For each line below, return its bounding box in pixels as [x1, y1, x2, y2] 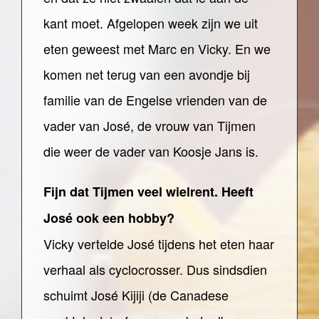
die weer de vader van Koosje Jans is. [43, 142, 258, 160]
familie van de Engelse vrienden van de [43, 90, 267, 109]
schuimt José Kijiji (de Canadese [43, 286, 229, 304]
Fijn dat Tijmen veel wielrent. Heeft [43, 182, 253, 201]
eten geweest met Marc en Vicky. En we [43, 39, 271, 58]
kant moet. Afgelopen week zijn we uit [43, 14, 258, 32]
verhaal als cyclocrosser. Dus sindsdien [43, 260, 267, 278]
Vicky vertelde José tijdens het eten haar [43, 234, 274, 253]
